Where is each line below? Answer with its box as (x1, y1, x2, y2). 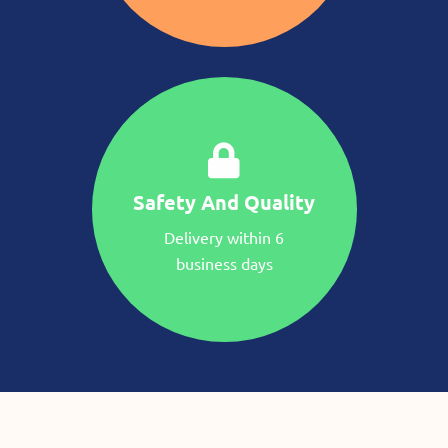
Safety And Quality (133, 188, 315, 215)
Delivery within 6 (164, 226, 284, 247)
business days (175, 252, 273, 273)
